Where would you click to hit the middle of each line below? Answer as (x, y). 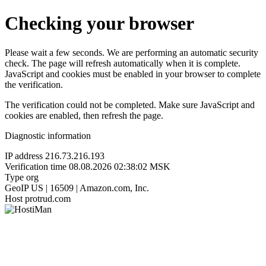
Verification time (36, 166)
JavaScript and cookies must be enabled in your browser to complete (133, 74)
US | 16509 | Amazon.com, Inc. (90, 188)
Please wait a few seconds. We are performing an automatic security (132, 52)
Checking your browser (99, 23)
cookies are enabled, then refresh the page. (84, 115)
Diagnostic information (48, 135)
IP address (24, 156)
